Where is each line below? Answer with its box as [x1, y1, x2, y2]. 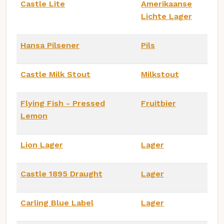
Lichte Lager [141, 11, 192, 21]
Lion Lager [20, 139, 63, 149]
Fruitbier [141, 98, 176, 108]
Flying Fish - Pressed [20, 98, 105, 108]
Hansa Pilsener [20, 40, 79, 50]
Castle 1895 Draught [20, 168, 102, 178]
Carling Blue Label [20, 197, 93, 207]
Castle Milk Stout [20, 69, 90, 79]
